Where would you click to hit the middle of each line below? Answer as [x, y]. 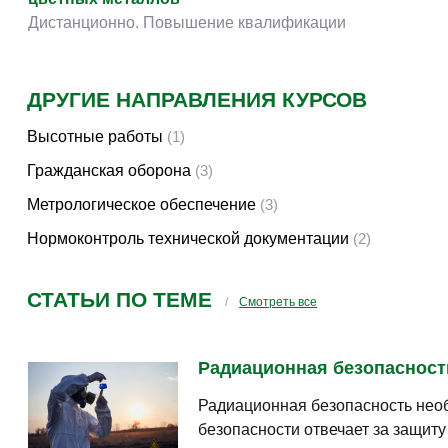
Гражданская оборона [109, 170]
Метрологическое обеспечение [141, 204]
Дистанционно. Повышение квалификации [187, 22]
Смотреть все [278, 302]
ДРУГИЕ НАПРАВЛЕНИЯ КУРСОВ [197, 99]
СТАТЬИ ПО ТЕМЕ [119, 299]
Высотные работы [95, 136]
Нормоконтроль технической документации [188, 238]
